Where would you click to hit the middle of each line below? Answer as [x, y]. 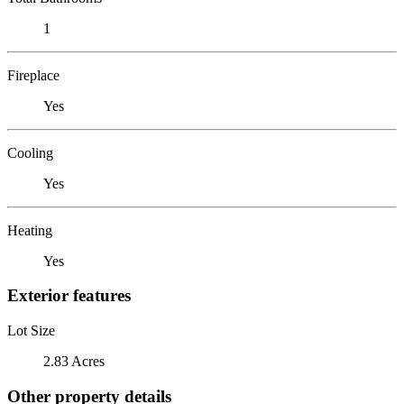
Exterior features [69, 296]
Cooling [30, 152]
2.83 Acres [74, 361]
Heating [30, 230]
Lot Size [31, 330]
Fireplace [33, 75]
